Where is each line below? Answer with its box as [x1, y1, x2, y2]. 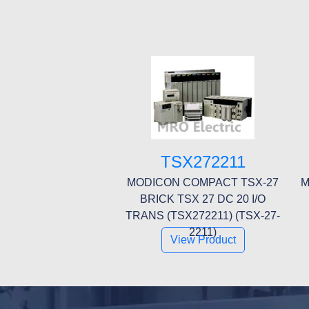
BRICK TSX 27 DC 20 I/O [140, 192, 266, 205]
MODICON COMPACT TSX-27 [127, 176, 279, 188]
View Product [170, 233, 236, 246]
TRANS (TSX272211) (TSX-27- [126, 209, 280, 221]
